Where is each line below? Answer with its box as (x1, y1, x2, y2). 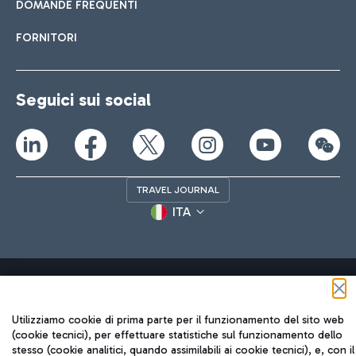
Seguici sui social (16, 89, 151, 111)
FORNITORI (16, 31, 77, 45)
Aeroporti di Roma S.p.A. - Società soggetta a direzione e (16, 335, 304, 349)
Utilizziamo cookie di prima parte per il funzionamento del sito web (12, 313, 344, 327)
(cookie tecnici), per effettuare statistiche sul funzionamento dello (12, 328, 342, 342)
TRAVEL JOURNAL (137, 184, 219, 196)
